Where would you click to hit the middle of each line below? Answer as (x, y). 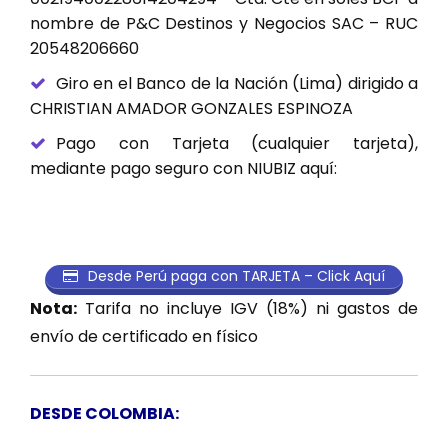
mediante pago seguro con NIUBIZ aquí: (183, 169)
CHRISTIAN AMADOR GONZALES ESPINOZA (191, 109)
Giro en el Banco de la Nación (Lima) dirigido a (237, 84)
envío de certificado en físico (144, 336)
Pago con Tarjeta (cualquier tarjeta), (237, 144)
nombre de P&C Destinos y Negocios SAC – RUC (224, 24)
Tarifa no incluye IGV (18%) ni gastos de (247, 308)
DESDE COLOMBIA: (104, 413)
